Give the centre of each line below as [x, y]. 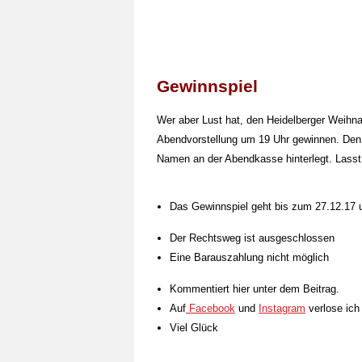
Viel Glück [194, 328]
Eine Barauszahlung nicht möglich [249, 257]
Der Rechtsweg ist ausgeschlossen [252, 238]
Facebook [210, 308]
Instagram [282, 308]
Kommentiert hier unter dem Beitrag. [255, 289]
